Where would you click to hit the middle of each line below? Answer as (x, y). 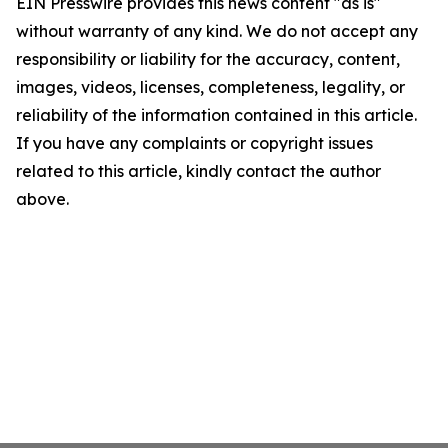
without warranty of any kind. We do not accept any (217, 31)
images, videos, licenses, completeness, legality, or (210, 87)
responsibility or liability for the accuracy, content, (208, 59)
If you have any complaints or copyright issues (194, 143)
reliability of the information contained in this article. (216, 115)
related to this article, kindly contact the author (198, 171)
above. (42, 199)
